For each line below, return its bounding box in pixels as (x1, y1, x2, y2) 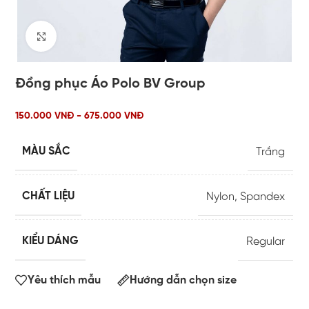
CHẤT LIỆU (22, 190, 75, 203)
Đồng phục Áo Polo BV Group (15, 77, 206, 92)
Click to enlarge (57, 30, 132, 42)
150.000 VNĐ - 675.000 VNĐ (15, 111, 144, 122)
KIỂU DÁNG (22, 235, 79, 248)
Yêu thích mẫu (28, 274, 101, 286)
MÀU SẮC (22, 146, 71, 158)
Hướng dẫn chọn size (130, 274, 237, 286)
